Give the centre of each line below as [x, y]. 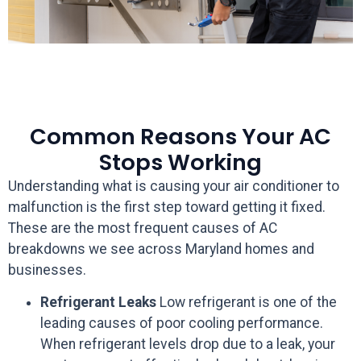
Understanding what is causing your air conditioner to [174, 186]
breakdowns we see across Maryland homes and [161, 249]
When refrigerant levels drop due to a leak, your [188, 344]
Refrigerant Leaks [98, 303]
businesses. [47, 270]
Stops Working [180, 162]
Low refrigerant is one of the [247, 303]
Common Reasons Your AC [180, 136]
